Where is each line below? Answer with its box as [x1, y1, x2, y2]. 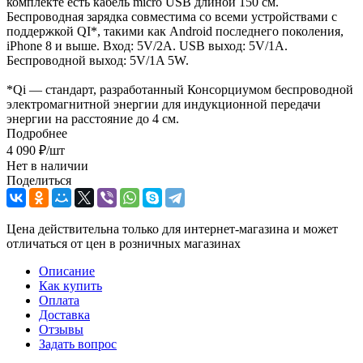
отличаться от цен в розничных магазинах [6, 236, 241, 250]
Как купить [39, 278, 102, 293]
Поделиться [6, 173, 71, 187]
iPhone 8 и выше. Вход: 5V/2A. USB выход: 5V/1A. [6, 38, 288, 53]
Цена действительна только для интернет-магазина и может [6, 221, 338, 236]
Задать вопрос [39, 336, 117, 351]
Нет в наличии [6, 158, 88, 173]
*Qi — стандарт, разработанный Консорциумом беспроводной [6, 82, 353, 96]
